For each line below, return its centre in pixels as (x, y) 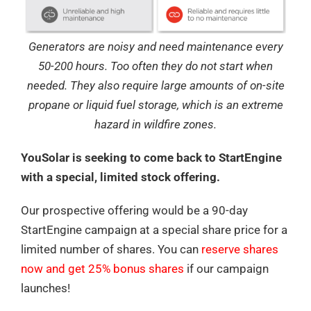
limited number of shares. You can (111, 249)
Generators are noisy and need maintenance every (155, 46)
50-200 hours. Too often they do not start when (155, 66)
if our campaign (226, 268)
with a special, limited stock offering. (120, 177)
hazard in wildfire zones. (155, 124)
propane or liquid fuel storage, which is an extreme (155, 104)
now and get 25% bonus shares (102, 268)
